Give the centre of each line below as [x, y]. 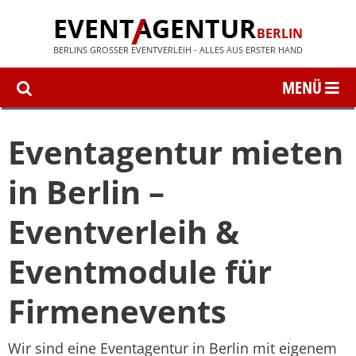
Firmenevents [117, 311]
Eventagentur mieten [176, 152]
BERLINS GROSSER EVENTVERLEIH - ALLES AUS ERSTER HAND [175, 50]
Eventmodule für [140, 271]
